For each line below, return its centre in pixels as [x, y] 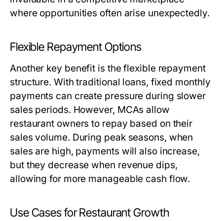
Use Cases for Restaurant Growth [90, 213]
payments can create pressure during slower [108, 96]
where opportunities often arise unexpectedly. [110, 13]
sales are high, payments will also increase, [105, 151]
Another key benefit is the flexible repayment [108, 68]
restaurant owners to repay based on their [101, 124]
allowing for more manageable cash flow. [100, 179]
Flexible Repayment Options [76, 47]
